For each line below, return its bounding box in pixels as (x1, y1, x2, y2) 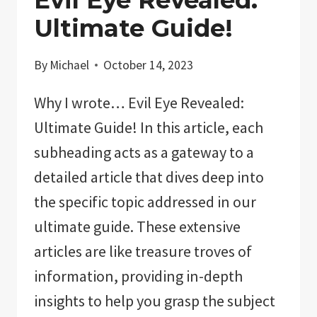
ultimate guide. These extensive (34, 216, 241, 236)
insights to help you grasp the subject (34, 290, 275, 311)
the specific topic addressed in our (34, 191, 256, 212)
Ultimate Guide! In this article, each (34, 117, 263, 137)
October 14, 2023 (103, 57, 194, 73)
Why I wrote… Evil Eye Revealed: (34, 92, 244, 113)
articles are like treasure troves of (34, 241, 252, 261)
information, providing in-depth (34, 265, 243, 286)
